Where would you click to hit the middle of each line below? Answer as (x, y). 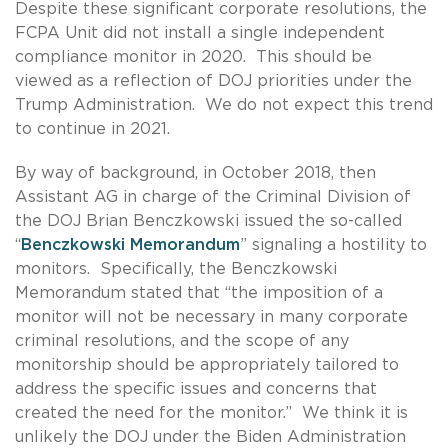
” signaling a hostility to (333, 244)
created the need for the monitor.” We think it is (211, 412)
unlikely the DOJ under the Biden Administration (210, 436)
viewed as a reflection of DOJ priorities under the (213, 80)
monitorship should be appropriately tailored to (207, 364)
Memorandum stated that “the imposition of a (199, 292)
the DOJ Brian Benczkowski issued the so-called (208, 220)
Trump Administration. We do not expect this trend (224, 104)
